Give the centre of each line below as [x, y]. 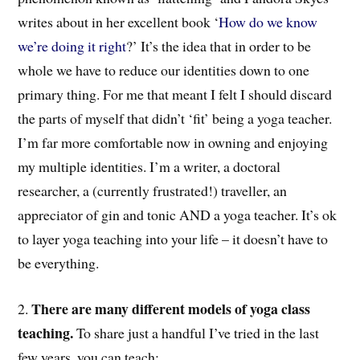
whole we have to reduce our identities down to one [164, 70]
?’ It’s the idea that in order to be [219, 45]
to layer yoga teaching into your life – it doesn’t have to [173, 238]
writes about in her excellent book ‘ [119, 21]
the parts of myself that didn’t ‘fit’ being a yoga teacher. [175, 118]
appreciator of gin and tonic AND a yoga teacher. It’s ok [178, 214]
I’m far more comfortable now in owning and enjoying [173, 142]
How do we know [268, 21]
